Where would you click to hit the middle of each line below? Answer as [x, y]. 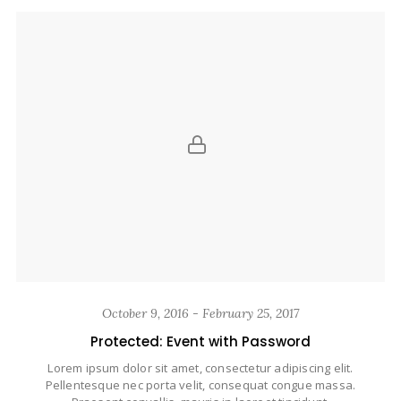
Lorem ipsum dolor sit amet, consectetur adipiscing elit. [200, 368]
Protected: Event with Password [200, 342]
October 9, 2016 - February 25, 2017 [200, 314]
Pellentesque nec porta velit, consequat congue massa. [200, 385]
